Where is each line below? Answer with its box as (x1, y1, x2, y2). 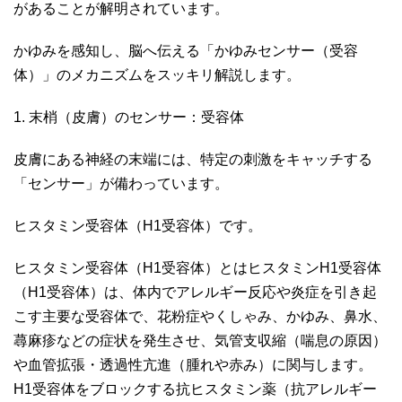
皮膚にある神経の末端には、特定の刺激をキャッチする (13, 151, 372, 167)
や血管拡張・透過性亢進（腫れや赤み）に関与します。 (13, 356, 372, 372)
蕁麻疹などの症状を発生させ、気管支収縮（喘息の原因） (13, 332, 387, 348)
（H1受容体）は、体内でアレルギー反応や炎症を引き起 (13, 284, 377, 300)
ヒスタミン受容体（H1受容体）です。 (13, 217, 266, 233)
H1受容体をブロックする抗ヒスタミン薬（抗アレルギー (13, 380, 377, 397)
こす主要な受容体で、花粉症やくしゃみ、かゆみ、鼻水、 (13, 308, 387, 324)
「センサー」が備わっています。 (13, 175, 236, 191)
